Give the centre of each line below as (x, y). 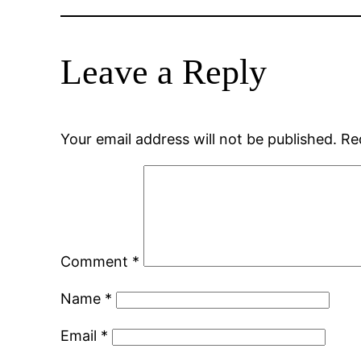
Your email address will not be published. (199, 139)
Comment (97, 262)
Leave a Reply (164, 73)
